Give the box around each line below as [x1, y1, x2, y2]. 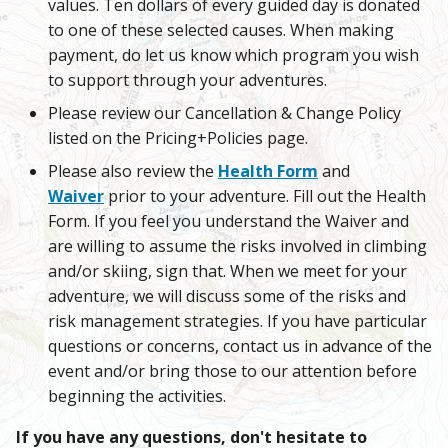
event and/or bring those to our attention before [48, 360, 417, 383]
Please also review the [48, 160, 218, 183]
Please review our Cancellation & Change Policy [48, 102, 401, 125]
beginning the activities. [48, 385, 226, 408]
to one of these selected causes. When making [48, 19, 394, 42]
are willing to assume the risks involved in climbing [48, 235, 427, 258]
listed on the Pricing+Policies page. [48, 127, 308, 150]
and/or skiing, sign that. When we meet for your [48, 260, 407, 283]
